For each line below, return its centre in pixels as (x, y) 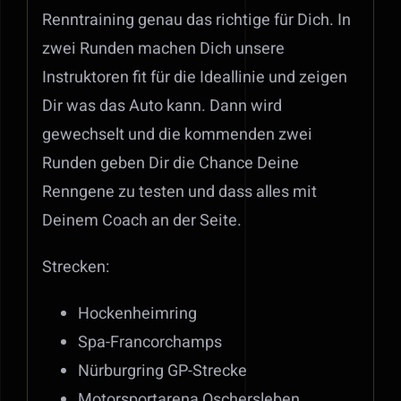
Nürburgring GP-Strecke (162, 371)
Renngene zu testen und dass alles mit (179, 192)
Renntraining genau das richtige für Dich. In (196, 21)
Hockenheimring (137, 314)
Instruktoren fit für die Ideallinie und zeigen (194, 78)
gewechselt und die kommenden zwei (177, 135)
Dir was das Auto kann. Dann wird (162, 107)
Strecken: (75, 268)
